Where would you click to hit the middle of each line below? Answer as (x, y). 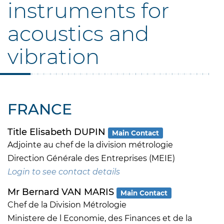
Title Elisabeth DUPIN (58, 132)
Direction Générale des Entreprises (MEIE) (91, 158)
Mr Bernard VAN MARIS (62, 192)
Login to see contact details (64, 172)
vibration (53, 57)
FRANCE (40, 109)
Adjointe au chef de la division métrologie (90, 145)
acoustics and (78, 34)
